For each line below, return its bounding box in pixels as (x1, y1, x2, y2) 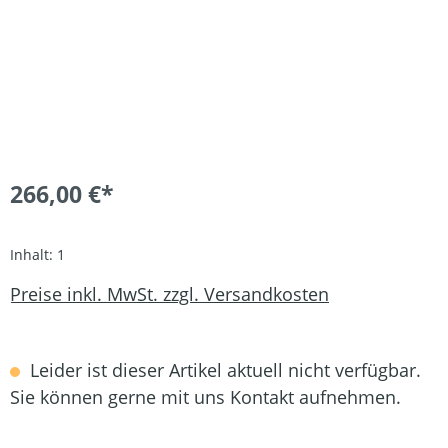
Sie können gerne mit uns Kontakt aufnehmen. (10, 384, 401, 409)
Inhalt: (10, 244, 57, 264)
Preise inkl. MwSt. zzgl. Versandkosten (10, 282, 329, 307)
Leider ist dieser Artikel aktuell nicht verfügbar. (25, 357, 421, 382)
